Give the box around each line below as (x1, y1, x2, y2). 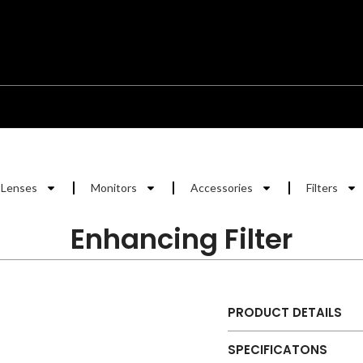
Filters (306, 181, 338, 194)
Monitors (91, 181, 137, 194)
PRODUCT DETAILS (228, 304, 342, 321)
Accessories (190, 181, 253, 194)
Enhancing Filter (70, 220, 293, 258)
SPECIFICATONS (228, 341, 327, 358)
